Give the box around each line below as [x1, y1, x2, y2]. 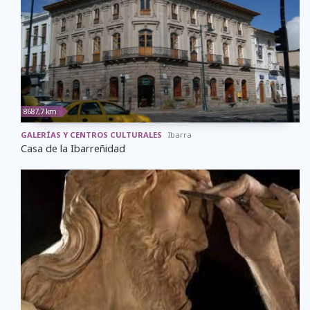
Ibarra [168, 129, 192, 140]
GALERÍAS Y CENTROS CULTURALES [21, 129, 162, 140]
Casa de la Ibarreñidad [21, 141, 125, 155]
